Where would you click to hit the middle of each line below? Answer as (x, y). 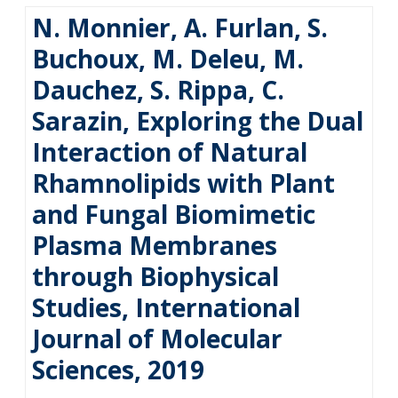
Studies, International (166, 307)
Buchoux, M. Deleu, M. (168, 59)
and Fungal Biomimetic (174, 214)
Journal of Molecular (157, 338)
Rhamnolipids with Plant (183, 183)
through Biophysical (155, 276)
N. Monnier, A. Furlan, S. (180, 28)
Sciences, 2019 (118, 370)
